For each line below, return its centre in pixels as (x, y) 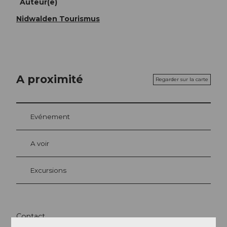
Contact (31, 217)
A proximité (50, 79)
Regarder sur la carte (182, 79)
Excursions (48, 170)
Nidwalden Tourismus (58, 18)
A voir (40, 143)
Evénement (50, 116)
